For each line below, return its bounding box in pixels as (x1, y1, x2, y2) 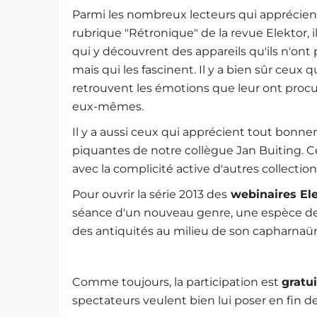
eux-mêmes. (71, 100, 144, 113)
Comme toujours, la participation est (71, 275, 282, 289)
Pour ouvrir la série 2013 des (71, 188, 227, 201)
